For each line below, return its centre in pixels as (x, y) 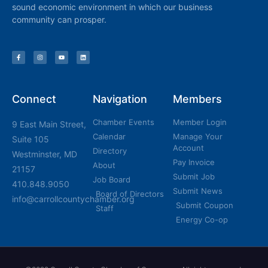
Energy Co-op (202, 220)
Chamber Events (123, 122)
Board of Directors (130, 194)
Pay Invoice (194, 162)
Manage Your (198, 137)
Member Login (200, 122)
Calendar (109, 137)
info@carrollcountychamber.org (73, 199)
